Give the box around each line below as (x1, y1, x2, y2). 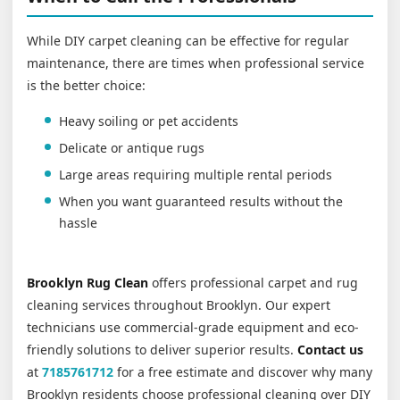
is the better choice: (27, 77, 146, 94)
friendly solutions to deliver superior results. (27, 341, 297, 358)
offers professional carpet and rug (152, 274, 358, 291)
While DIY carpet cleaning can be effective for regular (27, 32, 349, 49)
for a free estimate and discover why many (117, 363, 372, 380)
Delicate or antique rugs (59, 139, 204, 156)
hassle (59, 214, 97, 231)
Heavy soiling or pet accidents (59, 112, 238, 129)
